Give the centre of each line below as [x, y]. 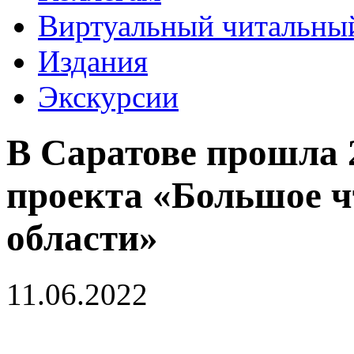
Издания [93, 61]
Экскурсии [108, 97]
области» [82, 238]
